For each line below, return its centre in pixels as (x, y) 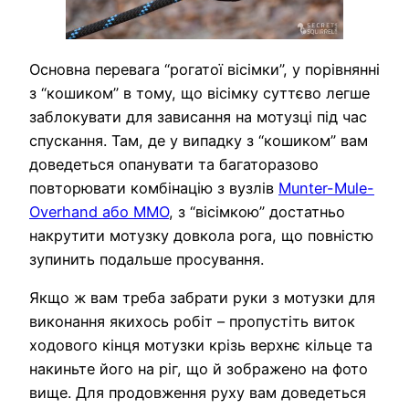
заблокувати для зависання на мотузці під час (198, 116)
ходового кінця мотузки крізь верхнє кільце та (201, 345)
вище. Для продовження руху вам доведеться (198, 392)
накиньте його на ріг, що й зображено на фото (199, 368)
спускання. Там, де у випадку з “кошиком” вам (199, 140)
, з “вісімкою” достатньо (257, 211)
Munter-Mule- (326, 188)
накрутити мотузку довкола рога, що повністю (201, 235)
